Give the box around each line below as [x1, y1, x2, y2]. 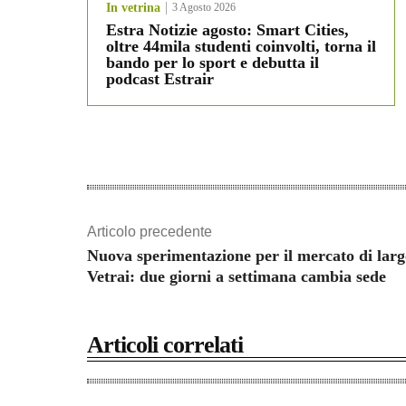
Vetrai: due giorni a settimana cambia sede [87, 267, 386, 286]
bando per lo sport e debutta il [106, 53, 319, 72]
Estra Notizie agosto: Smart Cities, [106, 21, 349, 40]
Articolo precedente [87, 224, 212, 240]
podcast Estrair [106, 70, 214, 89]
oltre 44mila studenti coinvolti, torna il [106, 37, 376, 56]
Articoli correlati [87, 332, 243, 359]
